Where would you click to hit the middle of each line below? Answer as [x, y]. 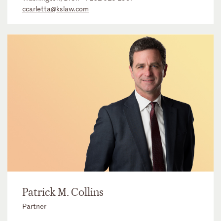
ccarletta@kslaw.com [55, 9]
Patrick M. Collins [63, 192]
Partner [34, 206]
